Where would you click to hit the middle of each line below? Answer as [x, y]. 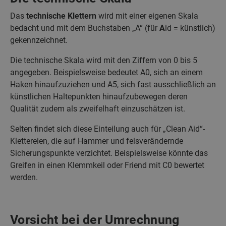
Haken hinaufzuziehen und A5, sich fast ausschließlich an [113, 85]
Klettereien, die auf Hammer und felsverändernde [97, 141]
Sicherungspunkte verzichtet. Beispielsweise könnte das [109, 153]
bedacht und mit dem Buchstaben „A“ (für [85, 28]
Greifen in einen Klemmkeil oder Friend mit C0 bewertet [107, 165]
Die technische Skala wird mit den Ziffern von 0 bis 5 [104, 61]
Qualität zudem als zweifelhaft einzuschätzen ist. [98, 109]
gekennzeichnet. [39, 40]
